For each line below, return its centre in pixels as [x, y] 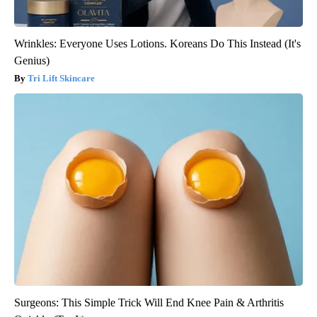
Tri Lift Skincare [61, 79]
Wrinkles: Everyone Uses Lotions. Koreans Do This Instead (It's [157, 44]
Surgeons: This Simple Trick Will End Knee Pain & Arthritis [149, 303]
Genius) [32, 61]
